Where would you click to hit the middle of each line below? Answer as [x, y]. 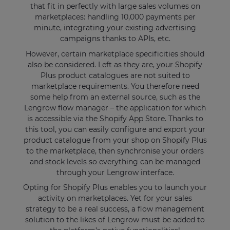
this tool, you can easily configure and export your [115, 129]
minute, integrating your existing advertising [115, 28]
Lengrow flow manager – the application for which [115, 108]
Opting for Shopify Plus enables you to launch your [115, 188]
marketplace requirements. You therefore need [115, 86]
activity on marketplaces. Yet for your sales [115, 198]
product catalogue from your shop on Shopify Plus [115, 140]
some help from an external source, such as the [115, 97]
